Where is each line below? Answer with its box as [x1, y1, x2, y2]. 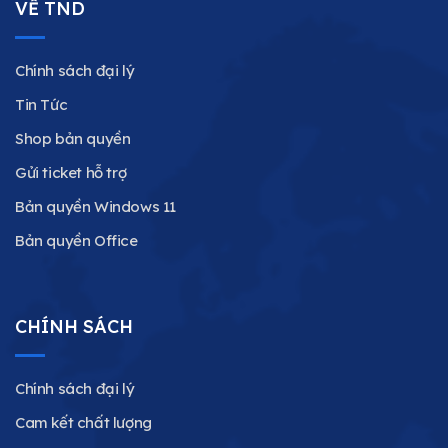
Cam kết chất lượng [15, 412, 152, 432]
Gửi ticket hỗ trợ [15, 163, 127, 183]
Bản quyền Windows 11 [15, 197, 176, 217]
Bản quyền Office [15, 231, 138, 251]
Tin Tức [15, 95, 68, 115]
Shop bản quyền [15, 129, 131, 149]
